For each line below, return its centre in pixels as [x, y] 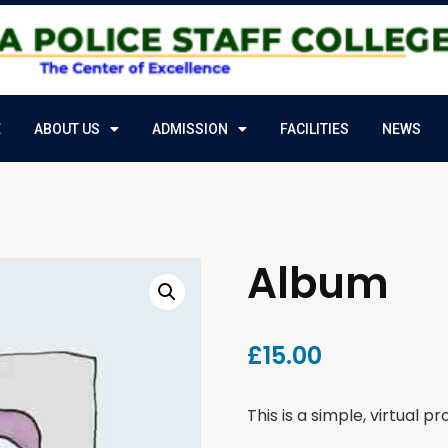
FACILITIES [314, 128]
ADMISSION [190, 128]
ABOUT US [67, 128]
